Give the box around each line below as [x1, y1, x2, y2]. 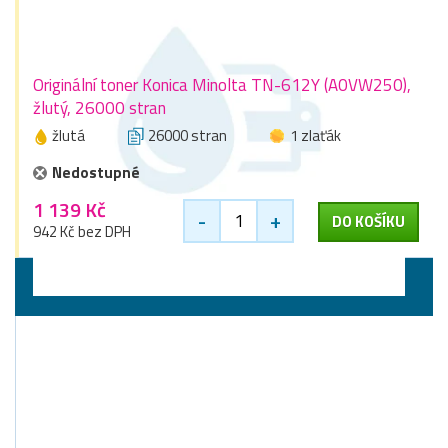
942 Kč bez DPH [33, 219, 131, 243]
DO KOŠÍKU [332, 209, 405, 233]
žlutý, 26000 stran [33, 94, 166, 121]
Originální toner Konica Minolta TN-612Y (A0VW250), [33, 71, 411, 98]
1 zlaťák [290, 123, 341, 147]
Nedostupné [52, 160, 140, 184]
